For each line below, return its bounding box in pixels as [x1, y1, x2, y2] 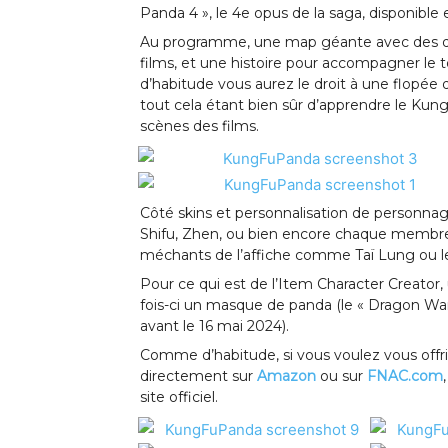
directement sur [140, 367, 257, 386]
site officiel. [140, 388, 222, 407]
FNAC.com [367, 367, 443, 386]
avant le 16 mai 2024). [140, 317, 289, 336]
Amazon [257, 367, 316, 386]
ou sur [316, 367, 367, 386]
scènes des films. [140, 117, 259, 136]
